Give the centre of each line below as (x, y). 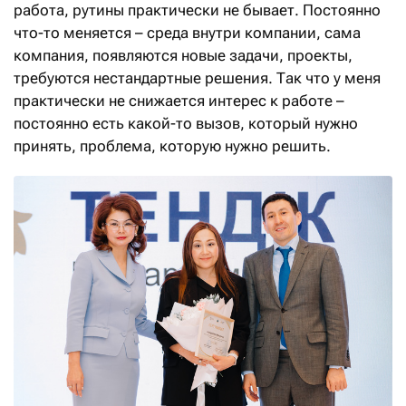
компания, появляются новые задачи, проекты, (183, 55)
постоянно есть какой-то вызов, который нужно (186, 123)
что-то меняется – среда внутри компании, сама (187, 32)
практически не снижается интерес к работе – (179, 100)
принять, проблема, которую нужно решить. (172, 145)
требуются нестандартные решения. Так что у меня (197, 77)
